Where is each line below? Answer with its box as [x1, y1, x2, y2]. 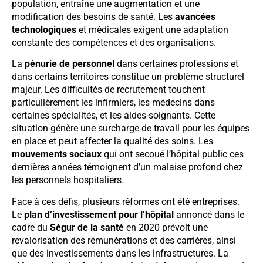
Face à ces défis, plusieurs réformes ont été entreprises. [12, 195, 240, 207]
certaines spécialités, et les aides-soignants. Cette [12, 110, 215, 122]
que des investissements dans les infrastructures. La [12, 247, 228, 259]
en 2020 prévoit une [124, 221, 208, 233]
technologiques [12, 23, 76, 35]
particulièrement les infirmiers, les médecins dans [12, 97, 215, 109]
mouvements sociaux [12, 149, 102, 160]
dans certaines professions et [114, 58, 238, 70]
